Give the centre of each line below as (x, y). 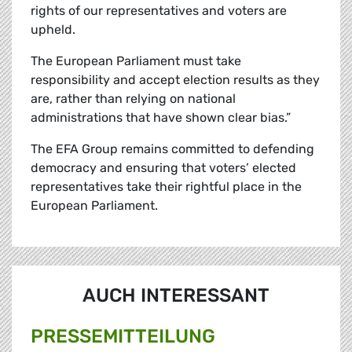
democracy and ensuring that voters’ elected (163, 168)
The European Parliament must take (136, 61)
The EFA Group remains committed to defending (172, 149)
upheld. (53, 30)
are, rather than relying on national (133, 99)
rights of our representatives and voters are (159, 11)
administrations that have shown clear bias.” (161, 118)
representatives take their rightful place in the (166, 187)
